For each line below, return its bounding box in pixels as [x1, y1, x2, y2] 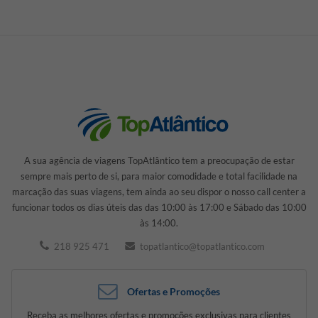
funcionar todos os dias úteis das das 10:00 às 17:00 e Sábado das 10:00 [11, 202, 307, 214]
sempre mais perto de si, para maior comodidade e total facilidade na [21, 170, 297, 182]
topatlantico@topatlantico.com [138, 241, 265, 252]
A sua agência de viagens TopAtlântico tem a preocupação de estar [23, 155, 295, 167]
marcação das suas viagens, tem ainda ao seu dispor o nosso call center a [12, 186, 306, 198]
